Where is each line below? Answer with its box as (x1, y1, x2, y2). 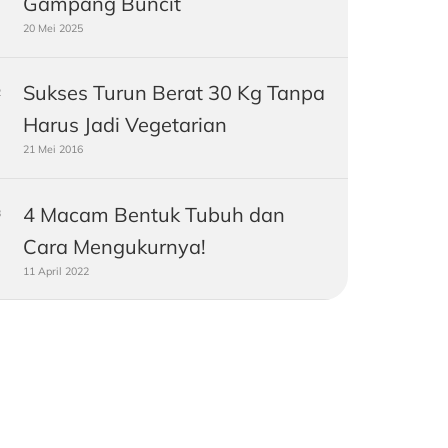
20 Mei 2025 (22, 21, 83, 36)
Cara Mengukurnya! (22, 233, 206, 259)
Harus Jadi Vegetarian (22, 112, 227, 138)
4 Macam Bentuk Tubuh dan (22, 201, 285, 227)
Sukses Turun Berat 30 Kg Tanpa (22, 80, 325, 106)
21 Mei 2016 (22, 142, 83, 157)
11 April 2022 (22, 263, 89, 278)
